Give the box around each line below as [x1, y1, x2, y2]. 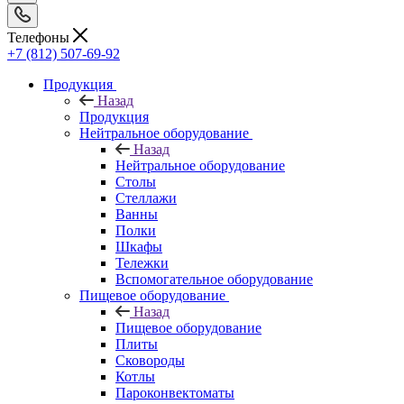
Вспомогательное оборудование [115, 271, 313, 287]
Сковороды [115, 352, 185, 368]
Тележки [115, 254, 169, 271]
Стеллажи [115, 189, 177, 206]
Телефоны [7, 29, 73, 45]
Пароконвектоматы [115, 384, 234, 400]
